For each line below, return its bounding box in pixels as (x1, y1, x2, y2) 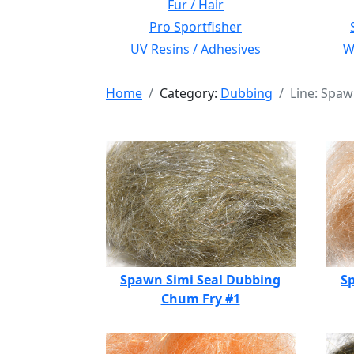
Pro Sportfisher (149, 18, 242, 36)
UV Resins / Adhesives (130, 40, 261, 58)
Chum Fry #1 (160, 290, 240, 307)
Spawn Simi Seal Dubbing (120, 271, 281, 288)
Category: (160, 85, 220, 102)
